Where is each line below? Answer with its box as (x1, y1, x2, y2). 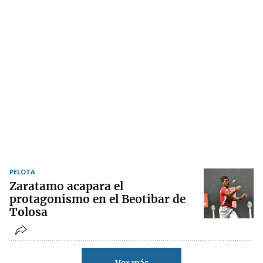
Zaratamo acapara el (9, 179, 123, 194)
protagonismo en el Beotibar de (9, 192, 186, 207)
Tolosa (9, 205, 48, 220)
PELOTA (9, 167, 35, 177)
